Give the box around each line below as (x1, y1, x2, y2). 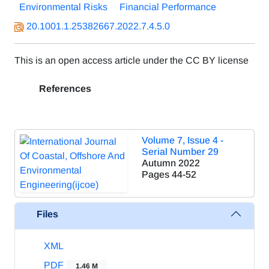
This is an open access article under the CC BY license (14, 55, 249, 65)
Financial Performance (119, 2, 216, 12)
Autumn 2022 (142, 158, 200, 168)
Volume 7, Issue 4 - (142, 135, 223, 145)
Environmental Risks (19, 2, 107, 12)
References (37, 83, 91, 94)
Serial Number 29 (142, 147, 219, 157)
